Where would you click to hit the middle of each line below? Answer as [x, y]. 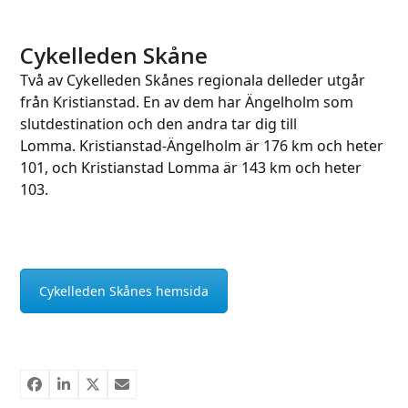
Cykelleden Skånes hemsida [124, 291]
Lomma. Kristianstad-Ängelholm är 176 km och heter [202, 146]
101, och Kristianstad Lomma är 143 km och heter [191, 168]
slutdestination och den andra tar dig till [159, 124]
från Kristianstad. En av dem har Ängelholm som [187, 102]
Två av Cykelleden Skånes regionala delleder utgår [193, 81]
